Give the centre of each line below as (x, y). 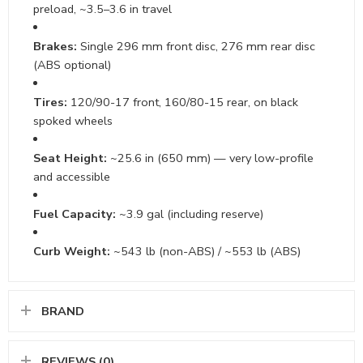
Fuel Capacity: (75, 214)
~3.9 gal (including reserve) (190, 214)
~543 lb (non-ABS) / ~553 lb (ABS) (205, 252)
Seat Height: (70, 158)
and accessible (72, 177)
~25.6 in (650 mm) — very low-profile (210, 158)
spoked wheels (73, 121)
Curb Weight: (72, 252)
